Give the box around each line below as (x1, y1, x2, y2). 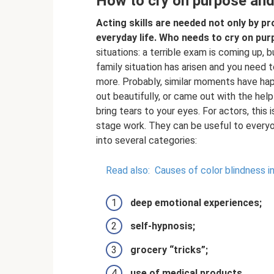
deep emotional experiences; (130, 197, 262, 209)
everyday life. (96, 32, 157, 43)
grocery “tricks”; (130, 243, 208, 256)
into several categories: (96, 135, 197, 146)
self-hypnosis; (130, 220, 195, 232)
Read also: (106, 165, 150, 176)
